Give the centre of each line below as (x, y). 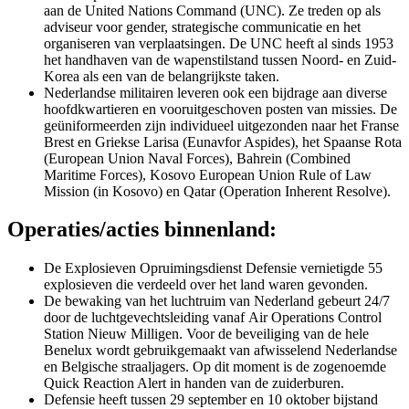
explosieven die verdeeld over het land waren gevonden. (206, 285)
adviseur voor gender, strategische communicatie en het (202, 26)
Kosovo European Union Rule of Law (261, 174)
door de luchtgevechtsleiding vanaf (146, 318)
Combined (320, 158)
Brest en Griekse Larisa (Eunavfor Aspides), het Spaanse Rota (223, 142)
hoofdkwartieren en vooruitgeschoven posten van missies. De (220, 109)
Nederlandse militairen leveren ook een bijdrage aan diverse (215, 92)
